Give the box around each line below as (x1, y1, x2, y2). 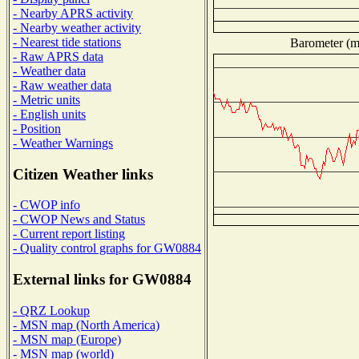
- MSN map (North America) (13, 317, 159, 332)
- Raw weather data (13, 78, 111, 92)
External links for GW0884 (13, 271, 192, 288)
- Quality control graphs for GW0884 (13, 241, 201, 256)
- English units (13, 107, 86, 121)
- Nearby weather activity (13, 20, 141, 34)
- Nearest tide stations (13, 34, 121, 49)
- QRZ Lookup (13, 303, 90, 317)
